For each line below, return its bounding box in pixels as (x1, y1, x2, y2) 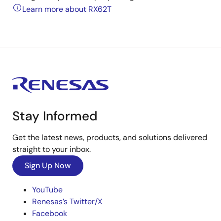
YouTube (32, 184, 63, 195)
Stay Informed (12, 108, 98, 124)
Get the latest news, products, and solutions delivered (12, 132, 207, 143)
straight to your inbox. (12, 144, 91, 154)
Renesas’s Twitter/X (32, 196, 103, 207)
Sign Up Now (25, 160, 71, 171)
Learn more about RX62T (22, 4, 111, 14)
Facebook (32, 208, 67, 219)
